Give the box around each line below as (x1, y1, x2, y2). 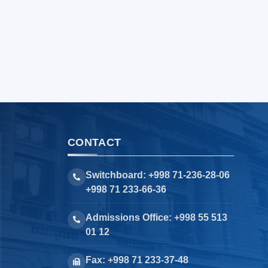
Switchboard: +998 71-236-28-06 (86, 170, 230, 180)
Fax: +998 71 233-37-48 (86, 255, 188, 265)
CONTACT (68, 136, 121, 148)
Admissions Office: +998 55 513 (86, 212, 227, 223)
